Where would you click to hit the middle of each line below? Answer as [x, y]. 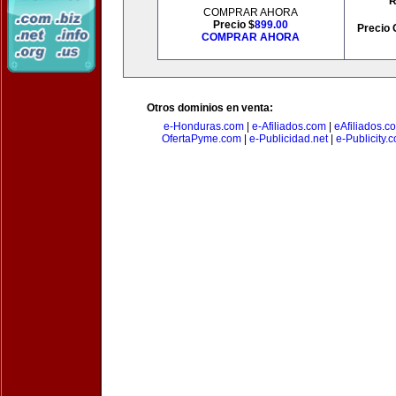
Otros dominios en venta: [210, 108]
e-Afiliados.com [289, 126]
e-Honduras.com [203, 126]
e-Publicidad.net [288, 139]
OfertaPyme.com [201, 139]
